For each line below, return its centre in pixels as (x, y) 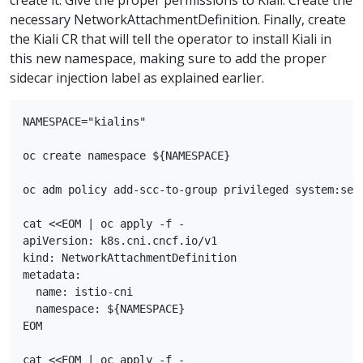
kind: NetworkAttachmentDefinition (130, 257)
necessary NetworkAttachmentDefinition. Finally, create (178, 19)
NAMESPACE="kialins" (84, 121)
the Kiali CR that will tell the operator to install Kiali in (171, 38)
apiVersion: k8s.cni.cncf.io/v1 (120, 240)
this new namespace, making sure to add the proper (168, 58)
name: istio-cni (78, 291)
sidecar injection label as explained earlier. (137, 77)
